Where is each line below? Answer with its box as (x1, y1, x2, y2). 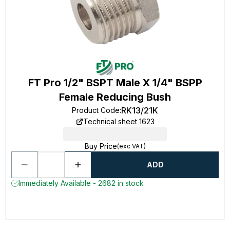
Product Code (72, 106, 120, 114)
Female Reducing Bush (59, 91, 171, 103)
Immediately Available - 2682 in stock (18, 179, 144, 187)
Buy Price (84, 142, 117, 150)
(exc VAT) (117, 142, 146, 150)
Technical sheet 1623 (83, 117, 155, 126)
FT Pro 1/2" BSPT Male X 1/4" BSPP (28, 76, 202, 89)
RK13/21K (121, 105, 158, 116)
